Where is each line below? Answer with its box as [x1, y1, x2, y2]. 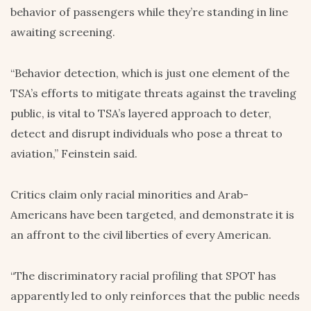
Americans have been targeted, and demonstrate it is [10, 207, 294, 221]
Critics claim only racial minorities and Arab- [10, 187, 249, 201]
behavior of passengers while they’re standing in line [10, 4, 288, 19]
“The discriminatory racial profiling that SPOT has [10, 268, 276, 283]
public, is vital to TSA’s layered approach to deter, [10, 106, 271, 120]
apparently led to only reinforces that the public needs [10, 288, 300, 303]
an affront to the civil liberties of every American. [10, 227, 271, 242]
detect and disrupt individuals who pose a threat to [10, 126, 283, 140]
